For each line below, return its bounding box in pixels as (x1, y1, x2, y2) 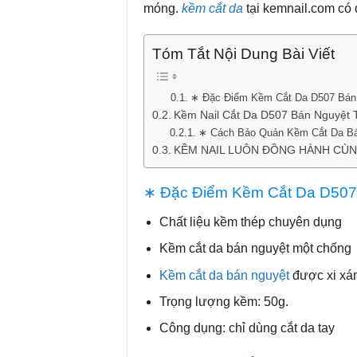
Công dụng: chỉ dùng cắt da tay (159, 321, 335, 335)
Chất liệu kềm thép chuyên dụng (159, 215, 343, 229)
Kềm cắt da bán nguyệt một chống (159, 241, 352, 256)
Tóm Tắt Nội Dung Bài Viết (152, 45, 335, 62)
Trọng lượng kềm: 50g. (159, 295, 289, 309)
